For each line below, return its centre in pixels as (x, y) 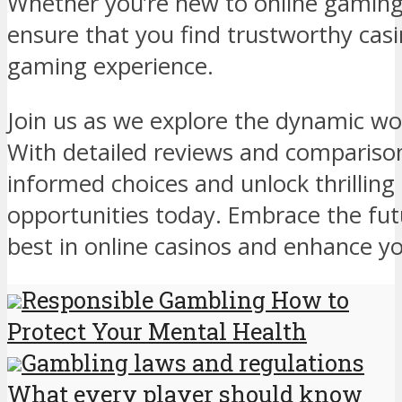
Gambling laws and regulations (193, 363)
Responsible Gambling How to (185, 300)
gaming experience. (110, 66)
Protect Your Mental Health (157, 332)
